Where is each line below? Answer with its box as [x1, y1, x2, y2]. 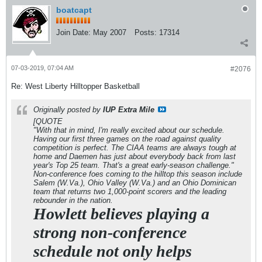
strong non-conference [33, 223, 187, 242]
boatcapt [56, 5, 92, 15]
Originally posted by [33, 105, 103, 114]
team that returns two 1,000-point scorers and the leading [33, 187, 226, 196]
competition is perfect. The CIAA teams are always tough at [33, 143, 236, 152]
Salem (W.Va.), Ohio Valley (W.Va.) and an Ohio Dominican [33, 178, 236, 187]
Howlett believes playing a [33, 205, 209, 223]
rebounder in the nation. [33, 196, 113, 205]
